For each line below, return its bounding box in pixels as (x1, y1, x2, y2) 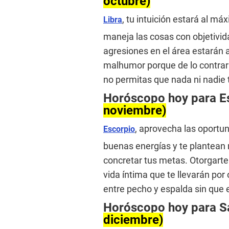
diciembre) (103, 212, 163, 227)
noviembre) (103, 103, 166, 118)
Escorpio (103, 124, 135, 134)
